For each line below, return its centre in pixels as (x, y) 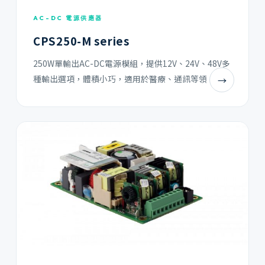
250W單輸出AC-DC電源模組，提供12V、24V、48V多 (131, 63)
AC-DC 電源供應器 (68, 18)
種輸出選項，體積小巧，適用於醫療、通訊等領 (120, 78)
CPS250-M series (81, 41)
